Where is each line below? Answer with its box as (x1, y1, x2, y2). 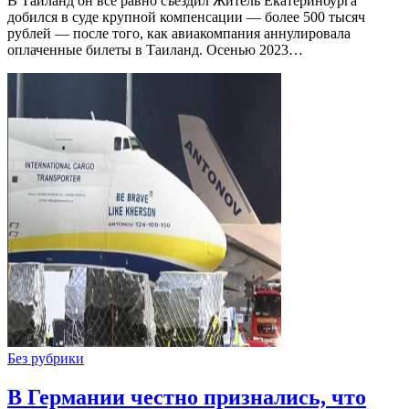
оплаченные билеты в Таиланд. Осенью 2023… (7, 42, 303, 58)
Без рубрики (7, 351, 84, 367)
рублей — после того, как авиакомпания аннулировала (7, 26, 351, 42)
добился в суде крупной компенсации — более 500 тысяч (7, 9, 365, 26)
